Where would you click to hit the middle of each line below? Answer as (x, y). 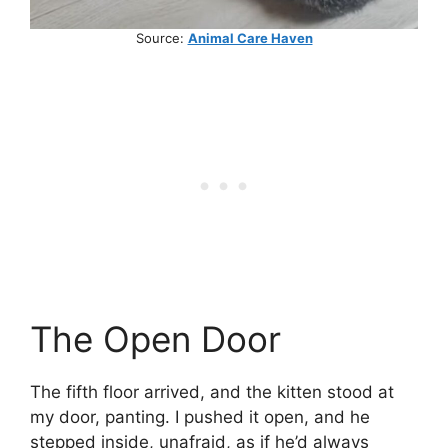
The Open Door (155, 338)
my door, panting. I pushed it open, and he (200, 416)
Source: (161, 37)
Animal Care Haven (250, 37)
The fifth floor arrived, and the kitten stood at (212, 391)
